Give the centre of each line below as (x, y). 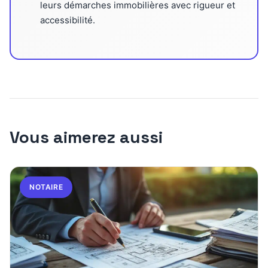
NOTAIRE (46, 187)
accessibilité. (67, 20)
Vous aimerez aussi (86, 137)
